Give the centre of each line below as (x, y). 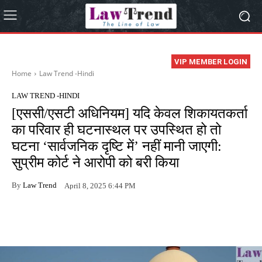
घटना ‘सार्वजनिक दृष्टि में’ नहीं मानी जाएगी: (117, 146)
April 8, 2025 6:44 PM (100, 185)
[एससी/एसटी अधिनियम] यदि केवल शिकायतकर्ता (130, 114)
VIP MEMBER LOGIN (211, 62)
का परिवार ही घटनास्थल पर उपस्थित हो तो (116, 130)
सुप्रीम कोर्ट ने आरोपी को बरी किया (95, 163)
